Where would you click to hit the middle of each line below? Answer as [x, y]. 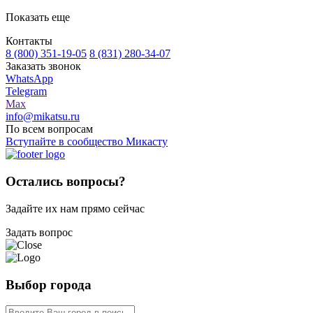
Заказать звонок [43, 66]
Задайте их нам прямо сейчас [75, 208]
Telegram [26, 92]
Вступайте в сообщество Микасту [87, 142]
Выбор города [49, 284]
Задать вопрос [39, 232]
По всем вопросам [49, 129]
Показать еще [38, 17]
